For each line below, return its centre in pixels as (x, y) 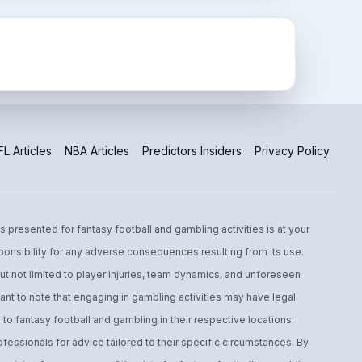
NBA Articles (97, 151)
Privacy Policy (292, 151)
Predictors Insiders (192, 151)
